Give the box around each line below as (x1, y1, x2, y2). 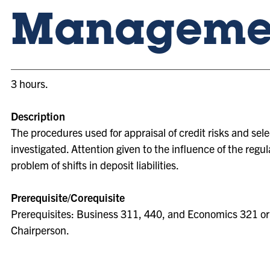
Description (11, 109, 65, 123)
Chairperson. (11, 223, 69, 237)
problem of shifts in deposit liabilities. (11, 158, 179, 172)
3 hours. (11, 77, 48, 90)
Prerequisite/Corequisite (11, 190, 125, 204)
